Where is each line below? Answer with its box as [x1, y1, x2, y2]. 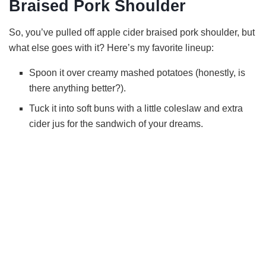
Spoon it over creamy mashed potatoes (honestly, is [29, 68, 246, 78]
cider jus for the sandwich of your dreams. [29, 119, 204, 129]
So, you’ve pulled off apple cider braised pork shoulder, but [9, 27, 255, 38]
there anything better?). [29, 83, 126, 94]
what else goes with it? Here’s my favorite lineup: [9, 43, 214, 53]
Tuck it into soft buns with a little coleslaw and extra [29, 103, 243, 114]
